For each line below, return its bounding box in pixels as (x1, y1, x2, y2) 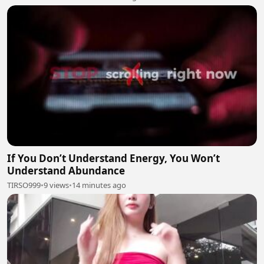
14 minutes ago (72, 179, 126, 190)
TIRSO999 (7, 179, 41, 190)
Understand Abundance (7, 163, 125, 177)
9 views (44, 179, 69, 190)
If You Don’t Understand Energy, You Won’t (7, 151, 220, 165)
